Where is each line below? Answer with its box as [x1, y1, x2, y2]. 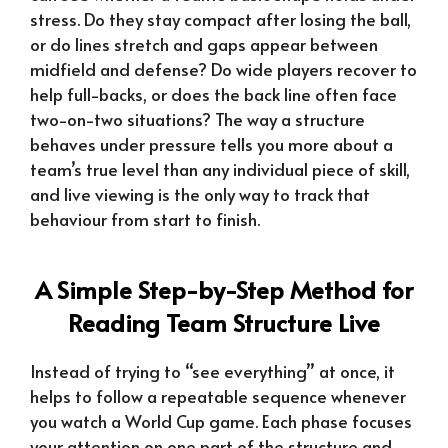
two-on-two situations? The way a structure [30, 107, 365, 132]
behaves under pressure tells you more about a [30, 132, 393, 157]
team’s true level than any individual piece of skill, [30, 157, 410, 182]
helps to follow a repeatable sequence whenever [30, 383, 406, 408]
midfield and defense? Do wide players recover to [30, 57, 417, 82]
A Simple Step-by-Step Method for [35, 272, 413, 306]
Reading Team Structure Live [68, 305, 380, 339]
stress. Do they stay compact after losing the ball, [30, 7, 411, 32]
